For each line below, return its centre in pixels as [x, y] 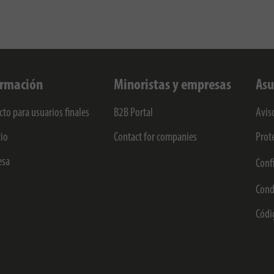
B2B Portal [134, 113]
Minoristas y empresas [173, 86]
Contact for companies [156, 138]
